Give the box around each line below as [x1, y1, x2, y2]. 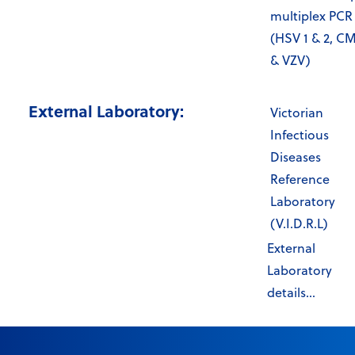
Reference [270, 170, 330, 189]
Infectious [270, 126, 329, 144]
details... [267, 284, 315, 302]
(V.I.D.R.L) [270, 215, 328, 233]
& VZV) [270, 52, 311, 70]
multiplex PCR [270, 7, 353, 25]
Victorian [270, 104, 323, 122]
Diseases [270, 148, 321, 166]
